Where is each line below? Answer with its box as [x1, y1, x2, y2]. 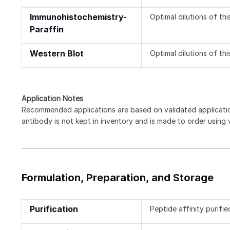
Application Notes [22, 93, 83, 103]
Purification [30, 204, 78, 214]
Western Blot [30, 48, 84, 59]
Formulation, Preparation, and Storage [22, 171, 214, 184]
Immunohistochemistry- [30, 12, 127, 22]
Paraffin [30, 24, 64, 34]
